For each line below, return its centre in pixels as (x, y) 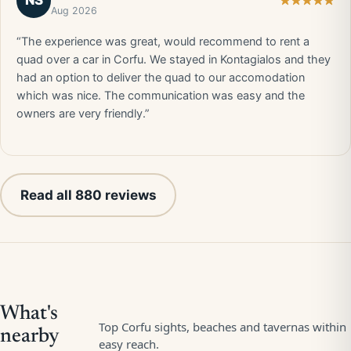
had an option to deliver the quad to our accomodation (161, 78)
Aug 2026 (74, 11)
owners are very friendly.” (83, 114)
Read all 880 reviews (88, 195)
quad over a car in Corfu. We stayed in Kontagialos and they (174, 60)
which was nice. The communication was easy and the (161, 96)
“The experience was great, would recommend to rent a (163, 42)
